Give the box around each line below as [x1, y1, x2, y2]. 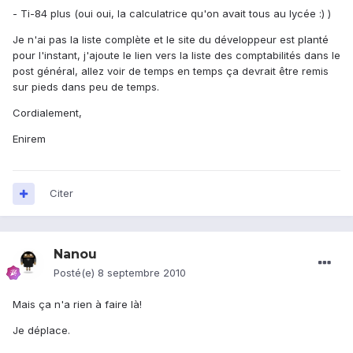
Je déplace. [13, 324, 70, 337]
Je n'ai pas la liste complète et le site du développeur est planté [13, 33, 329, 46]
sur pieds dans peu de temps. [13, 80, 159, 94]
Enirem [13, 132, 46, 146]
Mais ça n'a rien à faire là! [13, 298, 142, 311]
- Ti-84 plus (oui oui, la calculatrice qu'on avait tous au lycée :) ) [13, 7, 331, 20]
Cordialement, [13, 106, 82, 120]
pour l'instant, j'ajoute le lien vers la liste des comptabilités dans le [13, 49, 340, 62]
